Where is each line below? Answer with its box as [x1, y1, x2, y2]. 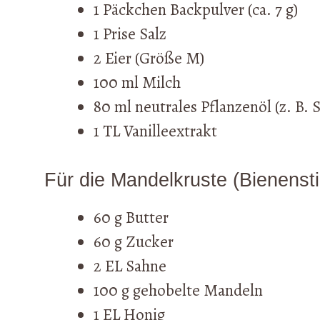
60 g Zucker [94, 230, 174, 253]
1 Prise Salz [94, 23, 166, 46]
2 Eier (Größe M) [94, 47, 204, 70]
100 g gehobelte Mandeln [94, 279, 263, 301]
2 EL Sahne [94, 254, 166, 277]
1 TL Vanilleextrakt [94, 120, 217, 143]
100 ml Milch [94, 71, 181, 94]
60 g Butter [94, 206, 169, 229]
